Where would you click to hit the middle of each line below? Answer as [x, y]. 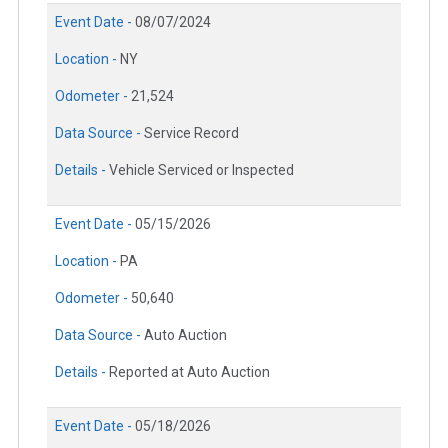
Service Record [191, 133]
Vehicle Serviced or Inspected [201, 170]
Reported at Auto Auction [189, 372]
